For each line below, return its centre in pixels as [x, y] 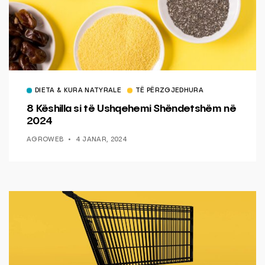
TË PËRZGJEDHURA [169, 91]
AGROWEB [45, 140]
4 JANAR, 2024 [101, 140]
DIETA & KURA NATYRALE [78, 91]
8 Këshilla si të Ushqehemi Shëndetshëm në [131, 109]
